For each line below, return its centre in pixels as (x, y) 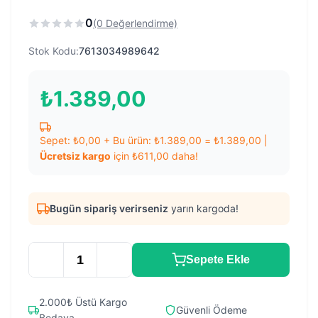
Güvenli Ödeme (212, 310)
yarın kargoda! (203, 208)
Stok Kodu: (54, 51)
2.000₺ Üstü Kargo (83, 302)
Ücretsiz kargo (75, 156)
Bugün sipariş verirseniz (109, 208)
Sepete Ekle (218, 259)
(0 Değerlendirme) (135, 23)
